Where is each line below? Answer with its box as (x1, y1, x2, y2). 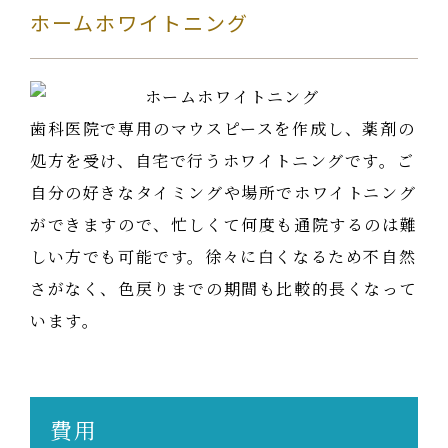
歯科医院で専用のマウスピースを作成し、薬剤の (30, 117, 416, 141)
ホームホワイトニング (30, 8, 249, 38)
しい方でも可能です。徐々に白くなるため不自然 (30, 245, 417, 269)
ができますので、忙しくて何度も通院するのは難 (30, 213, 418, 237)
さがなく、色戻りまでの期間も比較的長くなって (30, 277, 418, 301)
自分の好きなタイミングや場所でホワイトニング (30, 181, 417, 205)
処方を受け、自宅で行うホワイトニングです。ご (30, 149, 415, 173)
